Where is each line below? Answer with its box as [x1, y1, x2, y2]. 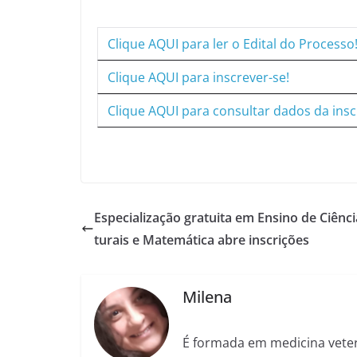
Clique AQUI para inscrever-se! [108, 68, 289, 86]
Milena [182, 286, 233, 308]
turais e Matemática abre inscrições [94, 230, 309, 249]
